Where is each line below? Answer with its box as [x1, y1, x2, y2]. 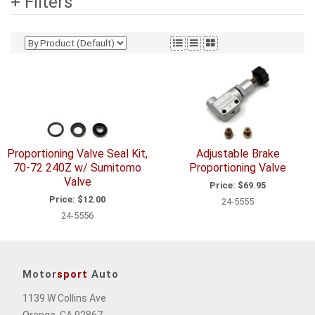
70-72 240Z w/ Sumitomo [13, 160, 141, 174]
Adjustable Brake [195, 146, 280, 160]
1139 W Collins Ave [22, 292, 106, 304]
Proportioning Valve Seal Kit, [7, 146, 148, 160]
